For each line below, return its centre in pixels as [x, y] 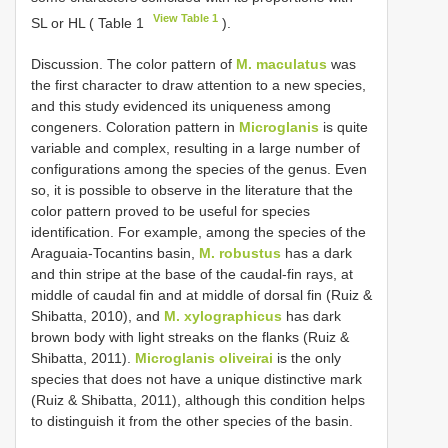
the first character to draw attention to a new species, [198, 84]
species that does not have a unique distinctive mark [196, 378]
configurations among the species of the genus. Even [199, 168]
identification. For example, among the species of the [198, 231]
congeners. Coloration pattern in [135, 126]
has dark [311, 315]
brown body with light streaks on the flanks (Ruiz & [190, 336]
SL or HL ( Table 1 [89, 22]
